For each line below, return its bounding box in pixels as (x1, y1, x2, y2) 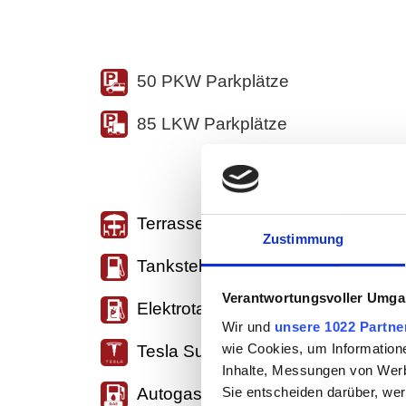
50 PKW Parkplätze (137, 71, 289, 91)
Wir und (221, 318, 275, 334)
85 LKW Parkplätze (137, 113, 287, 133)
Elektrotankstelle (137, 299, 266, 319)
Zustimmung (263, 230, 343, 246)
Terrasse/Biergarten (137, 214, 290, 234)
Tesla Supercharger (137, 342, 290, 362)
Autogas (137, 384, 202, 404)
